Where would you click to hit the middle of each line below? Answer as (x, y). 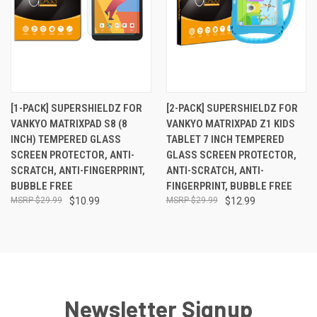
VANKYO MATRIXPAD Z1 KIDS (230, 123)
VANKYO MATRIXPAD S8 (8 (69, 123)
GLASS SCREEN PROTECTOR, (231, 155)
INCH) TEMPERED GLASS (66, 139)
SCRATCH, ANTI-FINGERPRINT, (78, 170)
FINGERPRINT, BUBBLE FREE (229, 186)
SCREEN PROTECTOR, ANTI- (73, 155)
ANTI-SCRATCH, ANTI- (215, 170)
